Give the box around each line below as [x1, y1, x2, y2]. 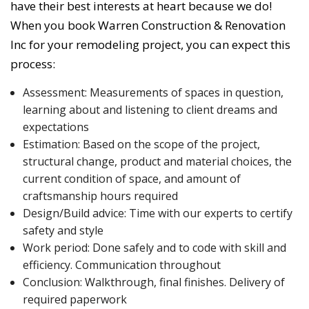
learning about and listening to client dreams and [22, 102, 277, 118]
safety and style [22, 223, 103, 239]
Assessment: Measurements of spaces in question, [22, 85, 283, 101]
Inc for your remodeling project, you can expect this [10, 37, 290, 53]
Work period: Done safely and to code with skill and [22, 240, 286, 256]
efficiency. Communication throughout [22, 257, 221, 273]
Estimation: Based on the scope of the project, [22, 137, 260, 152]
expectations [22, 119, 89, 135]
